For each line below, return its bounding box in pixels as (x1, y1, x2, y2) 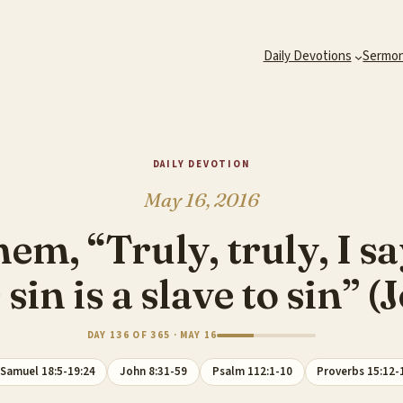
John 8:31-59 (120, 363, 188, 380)
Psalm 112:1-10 (211, 363, 292, 380)
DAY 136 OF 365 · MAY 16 (86, 328, 218, 342)
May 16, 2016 (144, 187, 259, 212)
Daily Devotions (263, 47, 352, 66)
